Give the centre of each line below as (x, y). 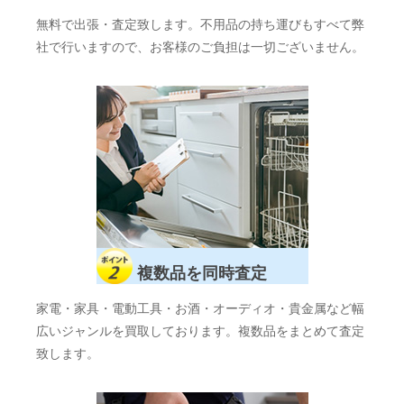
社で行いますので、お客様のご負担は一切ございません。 (200, 47)
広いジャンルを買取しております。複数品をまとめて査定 (200, 332)
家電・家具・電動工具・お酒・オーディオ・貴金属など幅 (200, 309)
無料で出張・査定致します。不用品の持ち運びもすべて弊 (200, 24)
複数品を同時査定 (199, 273)
